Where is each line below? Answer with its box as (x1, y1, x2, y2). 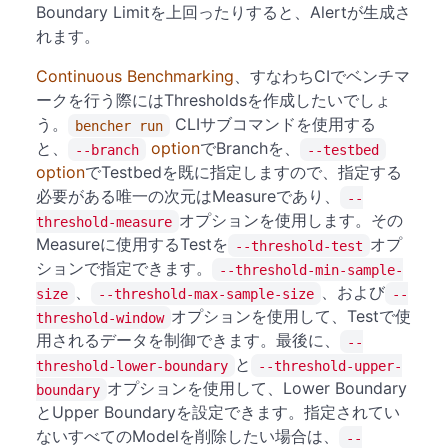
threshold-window (36, 309, 164, 325)
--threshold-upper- (258, 357, 402, 373)
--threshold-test (235, 237, 363, 253)
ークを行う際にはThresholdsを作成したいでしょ (36, 90, 391, 110)
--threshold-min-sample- (219, 261, 403, 277)
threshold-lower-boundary (36, 357, 228, 373)
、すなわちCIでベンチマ (234, 66, 410, 86)
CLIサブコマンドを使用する (170, 114, 376, 134)
